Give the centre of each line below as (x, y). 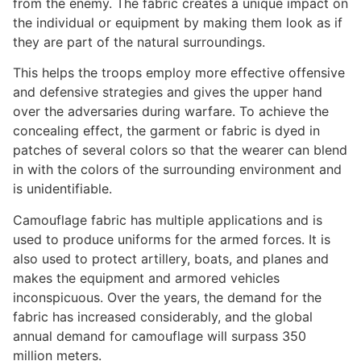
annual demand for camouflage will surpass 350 (160, 336)
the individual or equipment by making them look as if (178, 22)
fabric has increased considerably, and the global (163, 316)
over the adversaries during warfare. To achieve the (171, 112)
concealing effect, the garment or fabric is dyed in (166, 131)
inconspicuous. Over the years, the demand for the (167, 297)
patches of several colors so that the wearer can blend (180, 150)
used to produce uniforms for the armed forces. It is (172, 239)
